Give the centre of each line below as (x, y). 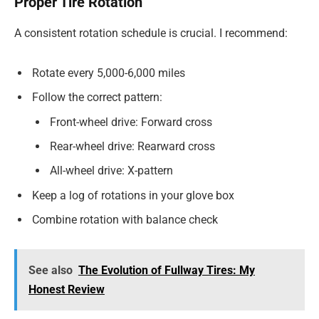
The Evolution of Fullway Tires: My (166, 271)
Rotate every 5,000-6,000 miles (109, 73)
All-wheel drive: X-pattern (111, 170)
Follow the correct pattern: (97, 97)
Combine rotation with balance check (125, 219)
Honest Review (66, 290)
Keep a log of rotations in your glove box (133, 195)
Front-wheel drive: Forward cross (131, 122)
